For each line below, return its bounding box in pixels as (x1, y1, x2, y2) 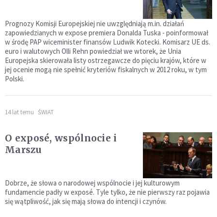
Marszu (5, 144, 42, 156)
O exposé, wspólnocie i (5, 132, 117, 144)
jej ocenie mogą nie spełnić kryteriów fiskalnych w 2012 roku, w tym (5, 65, 207, 75)
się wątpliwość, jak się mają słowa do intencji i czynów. (5, 197, 167, 206)
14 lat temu (5, 108, 34, 117)
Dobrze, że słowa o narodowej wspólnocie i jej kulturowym (5, 178, 180, 188)
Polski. (5, 74, 24, 84)
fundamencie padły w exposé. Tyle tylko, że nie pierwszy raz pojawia (5, 187, 210, 197)
